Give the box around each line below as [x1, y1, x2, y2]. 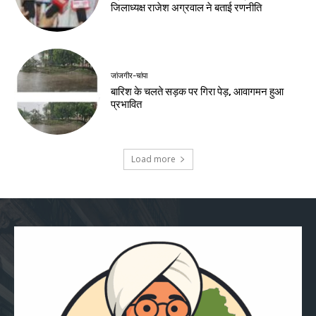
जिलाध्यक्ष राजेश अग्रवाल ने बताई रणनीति [111, 1, 262, 15]
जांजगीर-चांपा [111, 71, 148, 81]
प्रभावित [111, 98, 142, 111]
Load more [130, 153, 176, 166]
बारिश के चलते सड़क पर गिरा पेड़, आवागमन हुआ [111, 85, 284, 99]
